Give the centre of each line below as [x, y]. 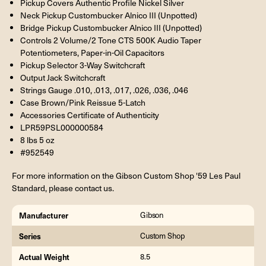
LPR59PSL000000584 [61, 128]
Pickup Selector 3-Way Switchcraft [82, 65]
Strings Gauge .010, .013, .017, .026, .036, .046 [104, 90]
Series [30, 236]
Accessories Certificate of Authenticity [89, 115]
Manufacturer [44, 215]
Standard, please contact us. [63, 188]
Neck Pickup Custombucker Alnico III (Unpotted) [108, 15]
